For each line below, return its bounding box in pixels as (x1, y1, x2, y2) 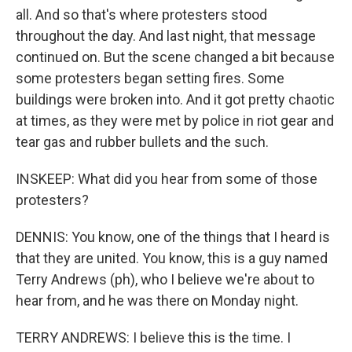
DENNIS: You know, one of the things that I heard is (16, 229, 330, 245)
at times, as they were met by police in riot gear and (16, 112, 334, 129)
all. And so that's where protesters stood (16, 6, 267, 23)
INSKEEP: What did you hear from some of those (16, 170, 317, 187)
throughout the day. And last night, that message (16, 27, 316, 44)
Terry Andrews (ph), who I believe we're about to (16, 271, 314, 288)
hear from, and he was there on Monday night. (16, 292, 299, 309)
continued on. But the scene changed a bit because (16, 49, 335, 65)
